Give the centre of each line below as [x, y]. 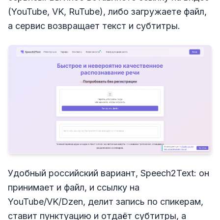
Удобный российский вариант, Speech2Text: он [109, 173]
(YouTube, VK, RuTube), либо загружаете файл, [107, 11]
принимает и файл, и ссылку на [74, 188]
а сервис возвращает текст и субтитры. [94, 26]
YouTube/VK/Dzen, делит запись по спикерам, [106, 202]
